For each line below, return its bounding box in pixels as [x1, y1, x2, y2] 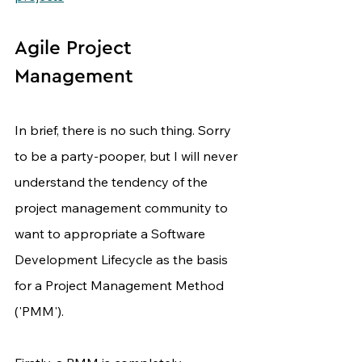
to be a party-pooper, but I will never [15, 148, 241, 165]
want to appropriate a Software [15, 225, 208, 242]
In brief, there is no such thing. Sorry [15, 122, 234, 139]
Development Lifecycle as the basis [15, 251, 231, 268]
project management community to [15, 200, 231, 217]
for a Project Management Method [15, 277, 227, 294]
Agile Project [15, 39, 137, 59]
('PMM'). [15, 303, 64, 320]
